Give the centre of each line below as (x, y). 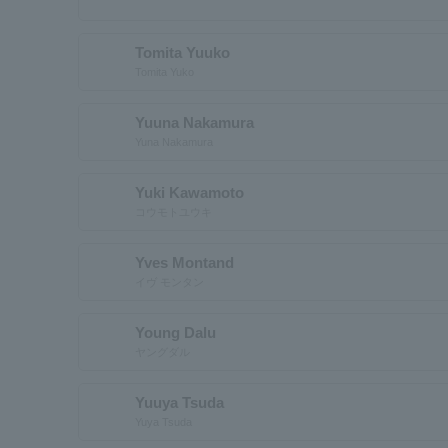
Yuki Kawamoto (189, 192)
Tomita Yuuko (182, 52)
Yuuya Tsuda (179, 402)
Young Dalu (175, 332)
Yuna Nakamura (174, 141)
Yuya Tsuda (163, 421)
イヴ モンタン (169, 281)
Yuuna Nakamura (194, 122)
